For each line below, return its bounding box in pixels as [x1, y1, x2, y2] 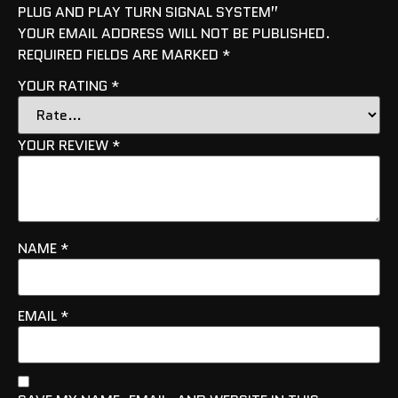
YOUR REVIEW [18, 134, 112, 155]
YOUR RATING [18, 75, 111, 96]
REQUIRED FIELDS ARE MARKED [18, 44, 222, 65]
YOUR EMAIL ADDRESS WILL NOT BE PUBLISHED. [18, 22, 330, 44]
